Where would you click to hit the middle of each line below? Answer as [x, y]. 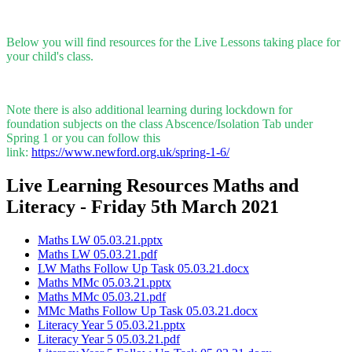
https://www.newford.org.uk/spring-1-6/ [130, 152]
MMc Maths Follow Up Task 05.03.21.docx [148, 310]
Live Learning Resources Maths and [152, 185]
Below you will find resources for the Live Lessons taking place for [173, 42]
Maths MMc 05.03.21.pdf [102, 296]
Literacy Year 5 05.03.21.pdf [109, 339]
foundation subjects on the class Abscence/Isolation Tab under [159, 124]
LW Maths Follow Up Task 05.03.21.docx [143, 268]
